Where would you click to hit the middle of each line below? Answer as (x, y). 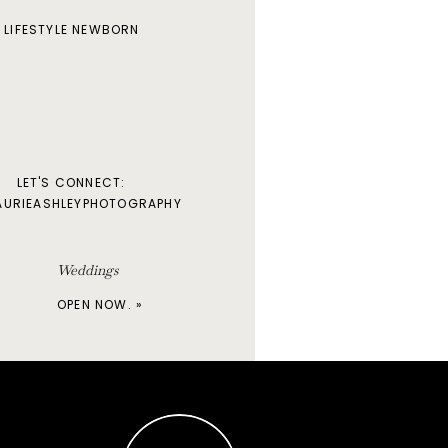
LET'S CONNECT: (71, 182)
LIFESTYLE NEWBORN (72, 29)
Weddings (88, 270)
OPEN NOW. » (100, 304)
